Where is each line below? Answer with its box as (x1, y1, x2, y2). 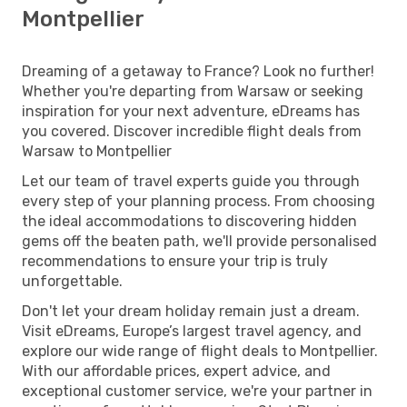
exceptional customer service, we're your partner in (22, 382, 372, 400)
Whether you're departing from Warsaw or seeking (22, 82, 363, 100)
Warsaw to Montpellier (22, 142, 172, 160)
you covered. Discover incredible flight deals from (22, 122, 362, 140)
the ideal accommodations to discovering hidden (22, 212, 357, 230)
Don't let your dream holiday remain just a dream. (22, 302, 360, 320)
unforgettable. (22, 272, 123, 290)
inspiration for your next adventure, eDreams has (22, 102, 360, 120)
